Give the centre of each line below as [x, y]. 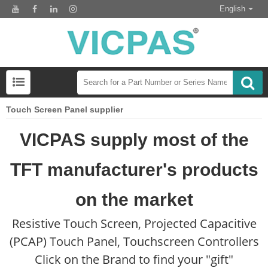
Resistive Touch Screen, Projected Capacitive [134, 224]
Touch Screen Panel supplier [65, 110]
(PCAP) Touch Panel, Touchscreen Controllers [134, 242]
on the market [134, 200]
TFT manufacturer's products [134, 170]
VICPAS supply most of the [134, 140]
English [232, 9]
